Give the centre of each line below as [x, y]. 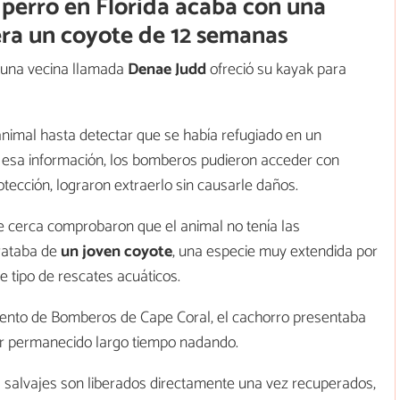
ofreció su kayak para [276, 69]
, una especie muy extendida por [275, 251]
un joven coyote [117, 251]
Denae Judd [167, 69]
